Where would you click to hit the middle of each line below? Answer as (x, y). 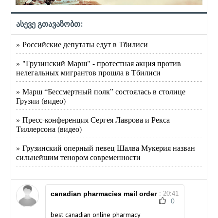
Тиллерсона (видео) (49, 129)
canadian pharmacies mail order (104, 194)
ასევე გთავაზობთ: (50, 24)
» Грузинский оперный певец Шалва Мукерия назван (106, 148)
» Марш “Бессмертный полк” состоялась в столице (101, 91)
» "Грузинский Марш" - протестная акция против (99, 63)
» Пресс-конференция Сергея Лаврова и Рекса (93, 120)
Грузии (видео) (41, 101)
